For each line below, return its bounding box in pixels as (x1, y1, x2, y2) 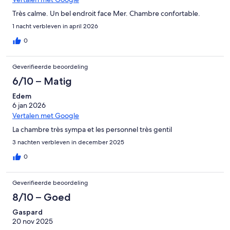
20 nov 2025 (12, 217, 53, 226)
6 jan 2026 (12, 101, 46, 110)
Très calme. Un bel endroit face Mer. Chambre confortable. (12, 9, 200, 18)
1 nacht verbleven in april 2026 (12, 22, 98, 31)
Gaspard (12, 207, 43, 217)
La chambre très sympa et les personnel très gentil (12, 125, 172, 135)
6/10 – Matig (12, 75, 72, 88)
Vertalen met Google (12, 111, 79, 121)
